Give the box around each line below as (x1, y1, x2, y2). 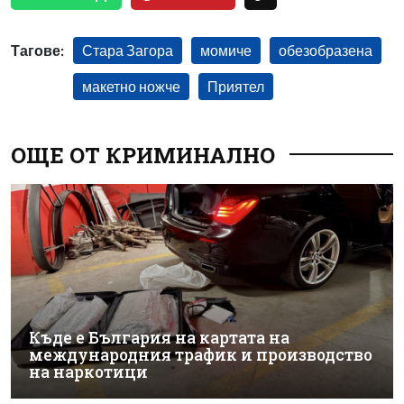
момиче (200, 41, 252, 59)
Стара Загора (82, 41, 173, 59)
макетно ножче (82, 77, 180, 95)
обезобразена (279, 41, 372, 59)
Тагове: (11, 41, 64, 59)
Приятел (207, 77, 264, 95)
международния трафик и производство (29, 344, 372, 366)
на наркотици (29, 362, 148, 383)
